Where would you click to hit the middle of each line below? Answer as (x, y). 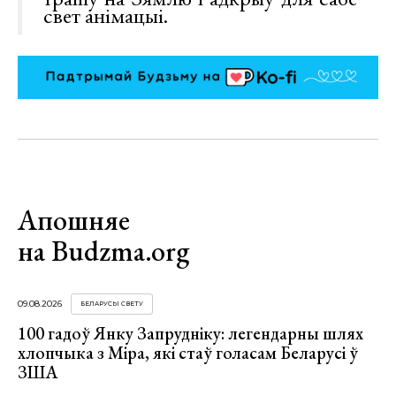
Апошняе (74, 221)
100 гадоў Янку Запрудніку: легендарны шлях (190, 334)
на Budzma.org (103, 251)
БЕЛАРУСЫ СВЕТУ (112, 304)
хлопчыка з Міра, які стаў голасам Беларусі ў (188, 353)
